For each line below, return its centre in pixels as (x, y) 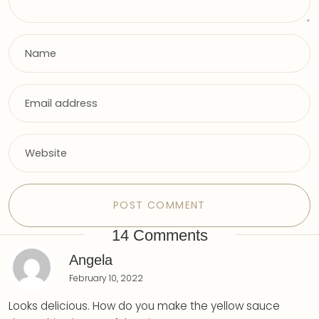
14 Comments (159, 235)
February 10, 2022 (106, 278)
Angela (91, 260)
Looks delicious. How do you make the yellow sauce (144, 305)
